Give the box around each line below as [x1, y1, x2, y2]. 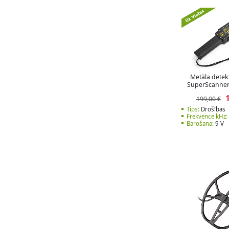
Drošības [199, 105, 225, 113]
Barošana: [187, 120, 214, 128]
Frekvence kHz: [187, 112, 227, 121]
